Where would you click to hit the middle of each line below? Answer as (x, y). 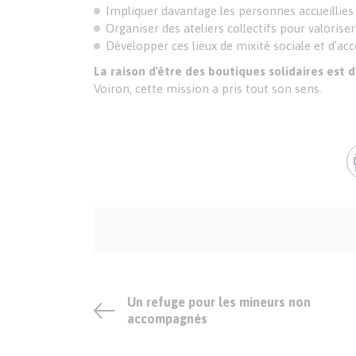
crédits (111, 251)
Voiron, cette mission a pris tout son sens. (208, 89)
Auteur (111, 216)
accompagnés (168, 319)
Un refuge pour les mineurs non (219, 302)
